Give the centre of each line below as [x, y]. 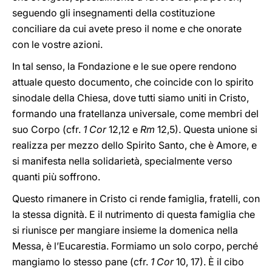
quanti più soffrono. [56, 177]
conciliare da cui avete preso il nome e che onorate [127, 29]
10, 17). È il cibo [209, 262]
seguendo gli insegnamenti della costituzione [114, 13]
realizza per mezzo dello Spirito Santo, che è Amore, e [134, 145]
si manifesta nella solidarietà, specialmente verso [122, 161]
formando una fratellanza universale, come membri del [135, 114]
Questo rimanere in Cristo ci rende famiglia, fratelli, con [136, 199]
